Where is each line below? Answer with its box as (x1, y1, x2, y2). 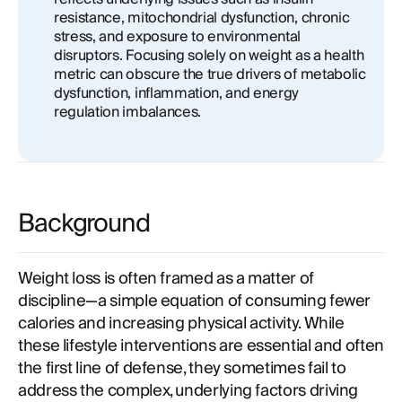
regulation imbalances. (54, 100, 201, 125)
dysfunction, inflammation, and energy (54, 81, 300, 106)
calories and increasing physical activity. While (18, 310, 345, 337)
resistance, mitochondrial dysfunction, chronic (54, 5, 350, 31)
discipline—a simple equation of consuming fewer (18, 287, 371, 315)
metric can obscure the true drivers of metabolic (54, 62, 366, 87)
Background (18, 202, 150, 246)
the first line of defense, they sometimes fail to (18, 354, 346, 382)
